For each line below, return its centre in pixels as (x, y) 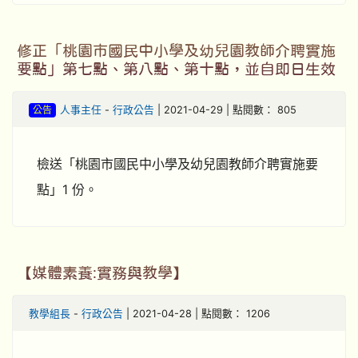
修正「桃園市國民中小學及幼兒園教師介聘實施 (176, 51)
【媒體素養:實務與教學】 (102, 273)
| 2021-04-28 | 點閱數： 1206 (197, 314)
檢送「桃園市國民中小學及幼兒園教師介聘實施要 (177, 164)
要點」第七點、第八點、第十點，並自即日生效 (176, 69)
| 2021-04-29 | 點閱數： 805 (225, 110)
